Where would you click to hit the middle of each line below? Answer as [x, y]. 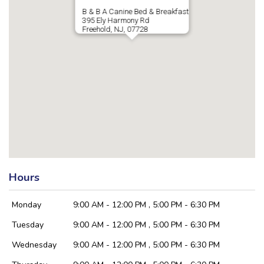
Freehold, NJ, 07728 [115, 29]
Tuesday [28, 225]
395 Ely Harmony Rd [116, 20]
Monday [27, 204]
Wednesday [34, 245]
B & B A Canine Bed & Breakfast [136, 11]
